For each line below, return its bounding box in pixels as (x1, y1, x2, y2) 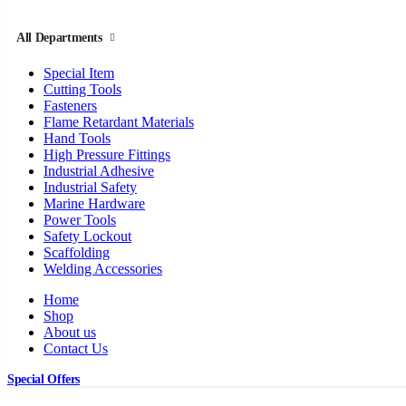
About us (43, 324, 96, 340)
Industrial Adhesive (43, 162, 154, 179)
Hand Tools (43, 130, 111, 146)
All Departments (16, 30, 102, 44)
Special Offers (7, 372, 81, 387)
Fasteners (43, 97, 97, 113)
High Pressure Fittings (43, 146, 170, 162)
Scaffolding (43, 244, 110, 260)
